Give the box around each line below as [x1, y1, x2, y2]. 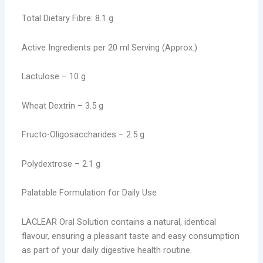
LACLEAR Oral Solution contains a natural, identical [22, 216, 217, 227]
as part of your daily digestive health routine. [22, 244, 193, 255]
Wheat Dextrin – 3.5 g [22, 100, 104, 111]
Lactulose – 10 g [22, 71, 86, 82]
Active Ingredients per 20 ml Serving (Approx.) [22, 42, 198, 53]
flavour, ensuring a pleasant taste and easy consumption [22, 230, 240, 241]
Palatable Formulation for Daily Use [22, 187, 157, 198]
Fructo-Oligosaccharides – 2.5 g [22, 129, 145, 140]
